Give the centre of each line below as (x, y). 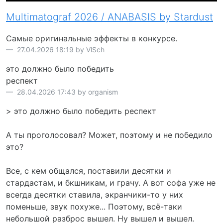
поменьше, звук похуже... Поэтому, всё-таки (94, 206)
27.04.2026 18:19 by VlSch (60, 49)
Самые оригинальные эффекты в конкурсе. (92, 38)
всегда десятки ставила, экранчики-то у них (95, 194)
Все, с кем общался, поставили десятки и (89, 170)
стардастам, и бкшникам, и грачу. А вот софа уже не (111, 182)
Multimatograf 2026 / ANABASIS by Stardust (110, 17)
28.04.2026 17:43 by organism (66, 92)
